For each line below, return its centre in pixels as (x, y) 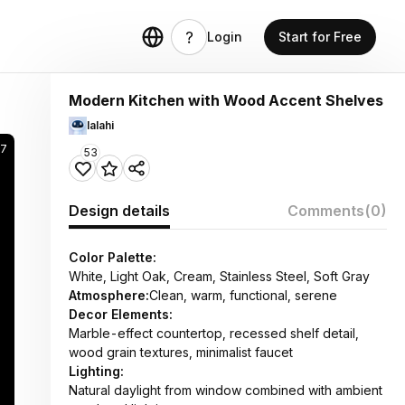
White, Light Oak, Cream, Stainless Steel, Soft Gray (219, 276)
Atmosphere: (109, 295)
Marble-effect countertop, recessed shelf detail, (214, 333)
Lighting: (96, 371)
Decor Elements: (121, 314)
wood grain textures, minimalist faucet (181, 352)
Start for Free (320, 37)
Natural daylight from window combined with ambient (226, 390)
